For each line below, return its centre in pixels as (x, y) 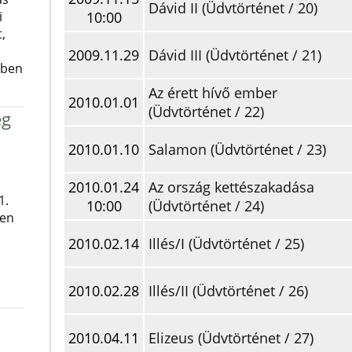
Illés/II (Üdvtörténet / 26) (228, 291)
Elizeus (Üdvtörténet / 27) (231, 338)
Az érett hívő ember (213, 93)
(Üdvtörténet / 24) (206, 206)
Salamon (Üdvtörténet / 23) (237, 149)
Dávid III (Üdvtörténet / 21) (235, 55)
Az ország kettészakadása (231, 187)
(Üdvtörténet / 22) (206, 112)
